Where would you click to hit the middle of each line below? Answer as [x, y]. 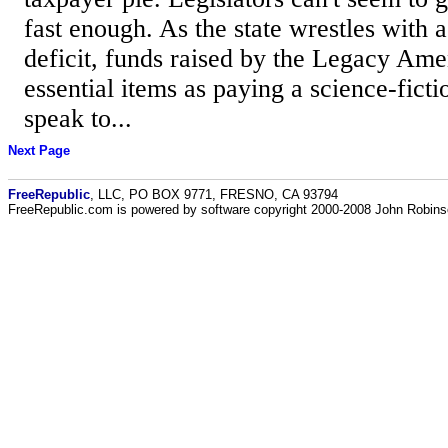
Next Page [39, 151]
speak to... [78, 118]
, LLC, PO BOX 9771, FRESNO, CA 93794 [214, 194]
